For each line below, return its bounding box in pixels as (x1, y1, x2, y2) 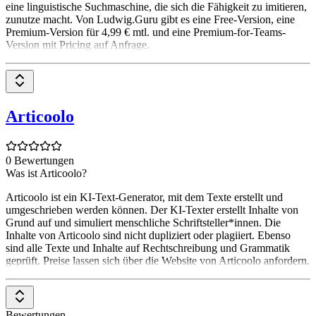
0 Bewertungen (6, 154, 74, 166)
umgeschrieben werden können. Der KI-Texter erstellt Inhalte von (6, 203, 298, 216)
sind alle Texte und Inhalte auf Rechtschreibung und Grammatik (6, 241, 290, 254)
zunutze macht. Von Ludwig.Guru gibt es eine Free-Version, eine (6, 13, 295, 26)
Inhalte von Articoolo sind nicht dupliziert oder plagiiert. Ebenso (6, 229, 291, 241)
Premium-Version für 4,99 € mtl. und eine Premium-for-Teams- (6, 26, 286, 39)
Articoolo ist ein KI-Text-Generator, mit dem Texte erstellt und (6, 190, 283, 203)
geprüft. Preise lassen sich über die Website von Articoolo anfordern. (6, 254, 310, 267)
